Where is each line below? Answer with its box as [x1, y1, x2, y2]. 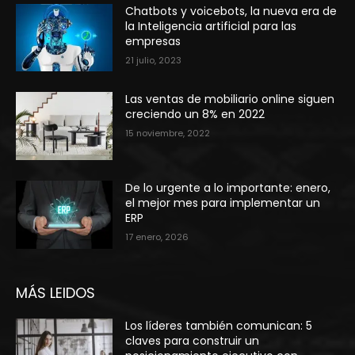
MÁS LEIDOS [16, 282, 95, 303]
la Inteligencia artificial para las [125, 17, 297, 34]
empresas [125, 32, 181, 49]
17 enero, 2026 [125, 230, 189, 243]
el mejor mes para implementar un [125, 194, 321, 211]
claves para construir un [125, 332, 260, 349]
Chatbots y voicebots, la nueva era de [125, 2, 338, 19]
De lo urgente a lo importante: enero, [125, 179, 331, 196]
